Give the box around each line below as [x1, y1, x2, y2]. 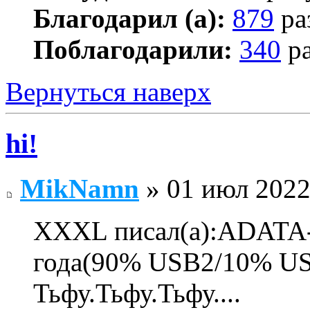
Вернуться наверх [6, 77, 211, 107]
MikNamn [20, 173, 139, 203]
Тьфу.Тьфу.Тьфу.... [33, 277, 241, 308]
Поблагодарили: [33, 35, 232, 65]
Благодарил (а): [33, 3, 226, 34]
